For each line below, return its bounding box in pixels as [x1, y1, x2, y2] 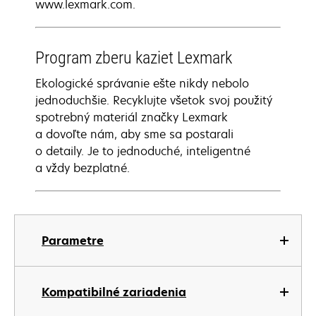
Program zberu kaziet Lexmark [35, 48, 232, 68]
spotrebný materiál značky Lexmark [35, 109, 228, 125]
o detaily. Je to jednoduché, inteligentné [35, 143, 250, 159]
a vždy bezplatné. [35, 160, 130, 176]
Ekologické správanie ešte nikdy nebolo [35, 75, 249, 91]
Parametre [42, 233, 104, 248]
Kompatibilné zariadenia [42, 284, 186, 300]
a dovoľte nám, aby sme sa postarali [35, 126, 233, 142]
